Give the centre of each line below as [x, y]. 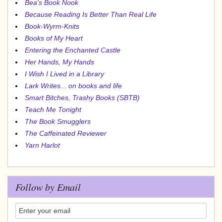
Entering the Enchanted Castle [73, 50]
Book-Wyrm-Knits [52, 26]
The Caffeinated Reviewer [66, 133]
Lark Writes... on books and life [73, 85]
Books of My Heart [54, 38]
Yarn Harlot [42, 145]
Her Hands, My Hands [59, 62]
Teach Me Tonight [53, 109]
